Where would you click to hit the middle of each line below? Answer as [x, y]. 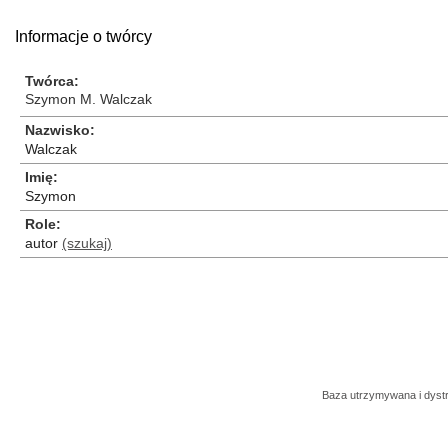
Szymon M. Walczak [88, 99]
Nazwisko [57, 130]
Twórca [49, 81]
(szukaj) [87, 243]
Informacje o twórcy [83, 36]
